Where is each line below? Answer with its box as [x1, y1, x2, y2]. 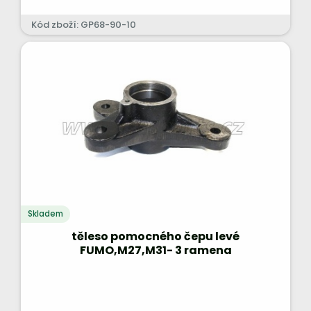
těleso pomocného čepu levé [72, 228, 239, 244]
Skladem [28, 208, 63, 219]
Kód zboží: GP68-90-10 [31, 18, 136, 31]
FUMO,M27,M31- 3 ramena [79, 242, 232, 258]
